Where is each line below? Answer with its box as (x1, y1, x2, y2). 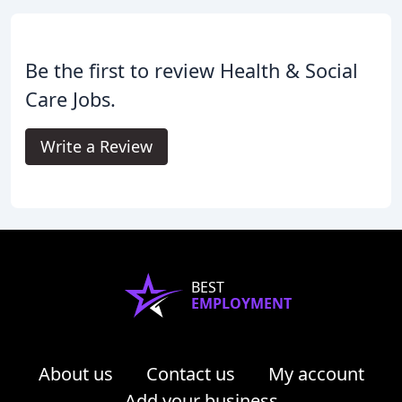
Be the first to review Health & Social (25, 57, 358, 83)
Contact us (145, 361, 235, 386)
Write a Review (40, 135, 153, 157)
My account (267, 361, 364, 386)
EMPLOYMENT (191, 293, 292, 313)
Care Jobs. (25, 85, 116, 112)
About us (38, 361, 113, 386)
